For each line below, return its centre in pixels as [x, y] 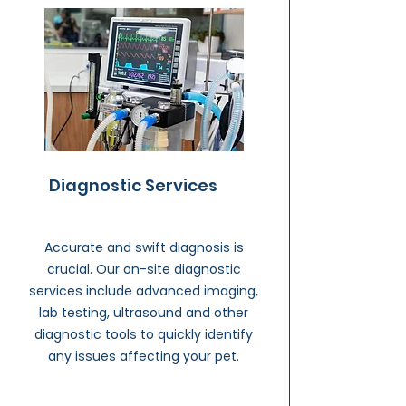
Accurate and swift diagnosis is [144, 247]
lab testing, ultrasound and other [144, 313]
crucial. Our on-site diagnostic [144, 269]
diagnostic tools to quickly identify [144, 334]
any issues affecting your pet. [144, 356]
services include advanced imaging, [144, 291]
